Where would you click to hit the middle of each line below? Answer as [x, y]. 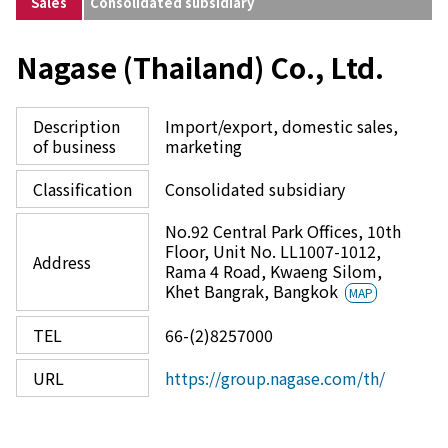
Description [76, 126]
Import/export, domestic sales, [281, 126]
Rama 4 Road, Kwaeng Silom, [273, 271]
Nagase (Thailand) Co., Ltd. [200, 67]
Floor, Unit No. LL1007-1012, [273, 251]
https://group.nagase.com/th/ [275, 378]
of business [74, 146]
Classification [82, 189]
